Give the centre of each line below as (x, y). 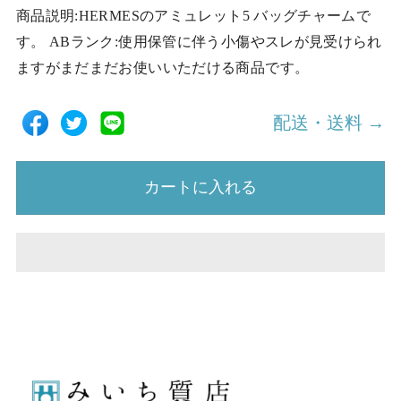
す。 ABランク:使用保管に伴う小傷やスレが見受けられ (199, 41)
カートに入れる (200, 188)
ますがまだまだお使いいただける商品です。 (162, 67)
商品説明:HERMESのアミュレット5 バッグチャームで (193, 15)
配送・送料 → (329, 122)
